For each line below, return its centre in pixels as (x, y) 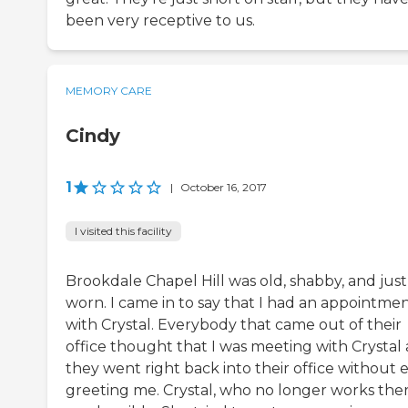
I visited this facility (123, 230)
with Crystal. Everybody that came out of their (234, 324)
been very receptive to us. (160, 20)
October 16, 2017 (224, 187)
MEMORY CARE (109, 90)
